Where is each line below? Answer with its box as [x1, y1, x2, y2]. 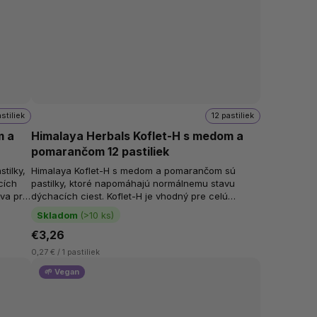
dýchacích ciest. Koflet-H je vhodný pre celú [31, 190, 229, 202]
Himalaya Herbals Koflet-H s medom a [31, 129, 244, 144]
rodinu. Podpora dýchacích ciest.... [64, 202, 185, 214]
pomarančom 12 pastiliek [31, 144, 170, 159]
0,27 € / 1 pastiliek [31, 246, 100, 257]
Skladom [37, 209, 79, 221]
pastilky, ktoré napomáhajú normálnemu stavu [31, 177, 236, 189]
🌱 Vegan [45, 267, 80, 277]
